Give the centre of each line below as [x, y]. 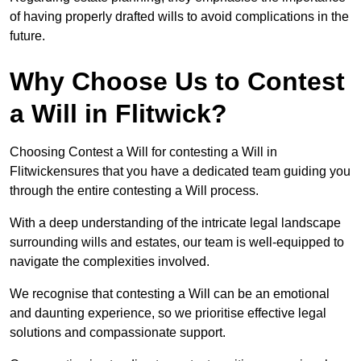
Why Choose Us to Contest [177, 82]
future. [29, 36]
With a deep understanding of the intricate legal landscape [175, 223]
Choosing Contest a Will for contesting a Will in [143, 152]
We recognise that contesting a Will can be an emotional [170, 294]
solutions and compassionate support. [118, 333]
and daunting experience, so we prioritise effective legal [168, 313]
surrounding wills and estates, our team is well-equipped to [177, 243]
